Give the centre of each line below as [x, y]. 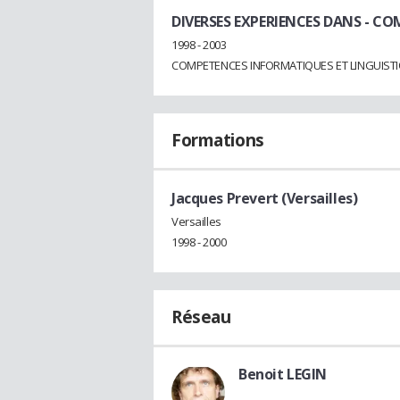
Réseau [201, 317]
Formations [218, 140]
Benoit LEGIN [283, 374]
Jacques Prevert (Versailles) [265, 198]
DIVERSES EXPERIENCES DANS [267, 22]
